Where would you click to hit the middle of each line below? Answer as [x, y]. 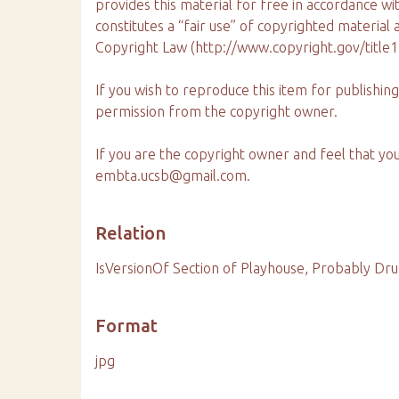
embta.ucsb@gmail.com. [173, 175]
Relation [131, 233]
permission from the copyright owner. [217, 111]
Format [127, 326]
